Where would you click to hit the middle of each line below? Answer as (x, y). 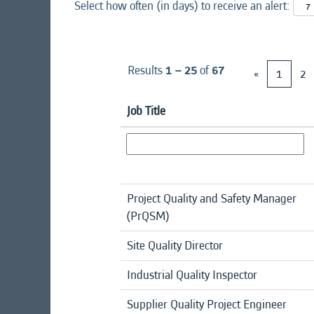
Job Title (146, 111)
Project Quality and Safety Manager (212, 198)
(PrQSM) (148, 216)
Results (146, 70)
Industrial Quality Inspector (192, 275)
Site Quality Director (175, 245)
